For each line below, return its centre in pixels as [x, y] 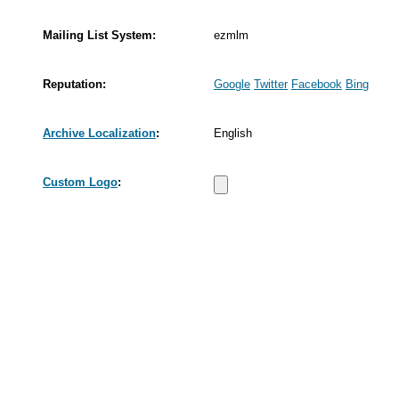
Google [232, 84]
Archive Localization [99, 133]
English [233, 133]
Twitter [271, 84]
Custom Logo [80, 182]
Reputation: [74, 84]
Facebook [317, 84]
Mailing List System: [99, 35]
